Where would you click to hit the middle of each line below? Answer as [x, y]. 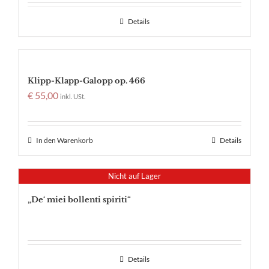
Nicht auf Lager [134, 176]
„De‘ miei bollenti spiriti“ [79, 200]
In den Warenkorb [65, 141]
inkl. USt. [73, 97]
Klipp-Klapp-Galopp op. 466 [86, 81]
